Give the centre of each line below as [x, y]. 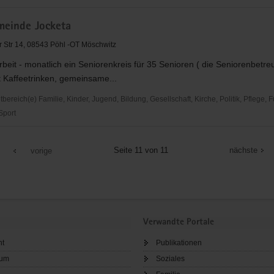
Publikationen [179, 243]
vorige [41, 150]
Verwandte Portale [179, 222]
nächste [244, 150]
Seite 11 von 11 [141, 150]
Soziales [170, 259]
